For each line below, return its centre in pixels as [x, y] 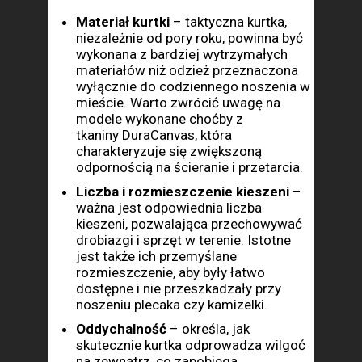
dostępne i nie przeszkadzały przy [179, 288]
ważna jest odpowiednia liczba [169, 208]
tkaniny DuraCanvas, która [154, 135]
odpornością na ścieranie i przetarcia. [191, 167]
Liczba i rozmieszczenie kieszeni [183, 192]
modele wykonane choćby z [160, 119]
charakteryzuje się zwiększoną [169, 151]
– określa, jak [208, 329]
